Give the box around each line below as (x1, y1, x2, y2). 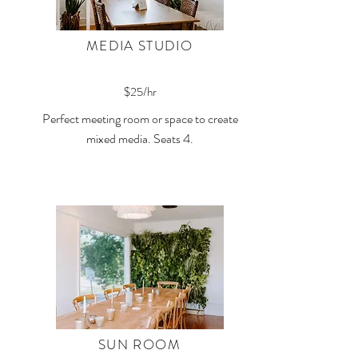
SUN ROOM (98, 335, 181, 354)
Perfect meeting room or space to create (42, 109, 238, 128)
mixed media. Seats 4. (86, 129, 193, 148)
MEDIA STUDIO (86, 36, 193, 55)
